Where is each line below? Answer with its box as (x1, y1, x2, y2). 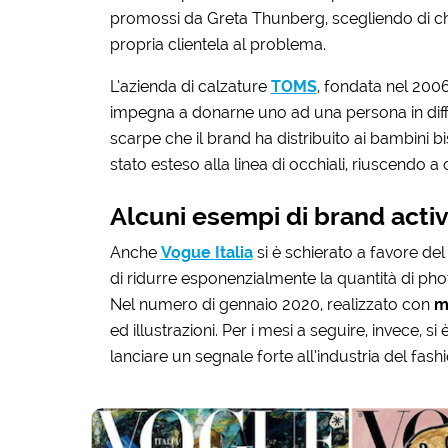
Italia (214, 242, 253, 262)
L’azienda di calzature (109, 76, 271, 96)
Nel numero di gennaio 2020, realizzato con (109, 294, 434, 314)
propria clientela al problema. (109, 34, 326, 54)
